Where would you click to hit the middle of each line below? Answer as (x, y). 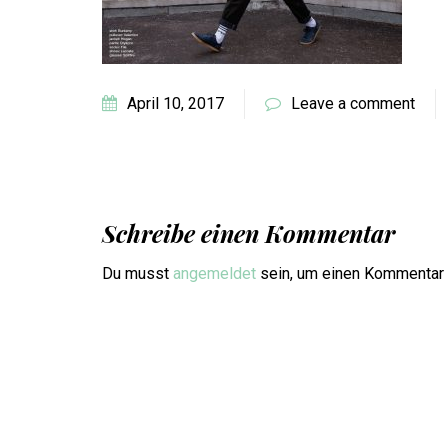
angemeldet (214, 273)
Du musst (137, 273)
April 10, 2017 (175, 103)
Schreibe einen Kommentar (248, 233)
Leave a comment (353, 103)
